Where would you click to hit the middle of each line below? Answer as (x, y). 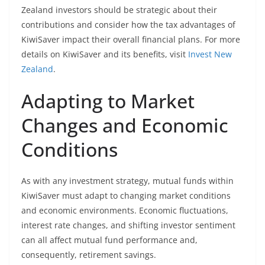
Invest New (210, 54)
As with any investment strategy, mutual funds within (127, 181)
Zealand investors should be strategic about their (119, 10)
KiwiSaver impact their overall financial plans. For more (131, 39)
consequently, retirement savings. (89, 255)
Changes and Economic (125, 125)
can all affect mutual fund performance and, (109, 240)
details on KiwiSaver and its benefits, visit (105, 54)
